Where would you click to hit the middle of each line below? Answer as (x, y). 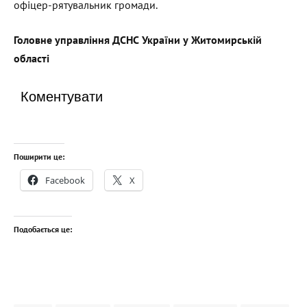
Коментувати (62, 96)
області (32, 59)
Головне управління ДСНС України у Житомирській (138, 40)
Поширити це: (39, 157)
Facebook (65, 181)
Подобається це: (43, 229)
